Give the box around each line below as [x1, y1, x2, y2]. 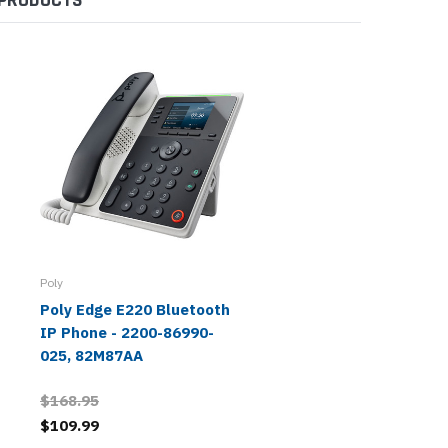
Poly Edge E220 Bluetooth [40, 299, 230, 319]
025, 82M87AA [40, 345, 143, 365]
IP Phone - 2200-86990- [40, 322, 214, 342]
